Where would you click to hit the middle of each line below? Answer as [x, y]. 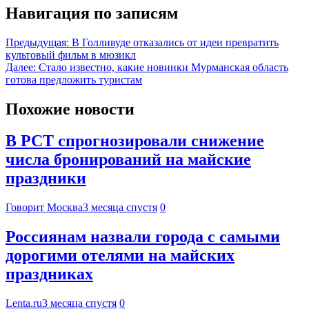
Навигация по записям [92, 13]
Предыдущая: [37, 42]
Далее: [21, 67]
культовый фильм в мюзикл [71, 54]
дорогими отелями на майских [120, 256]
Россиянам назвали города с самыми [143, 237]
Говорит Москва [44, 208]
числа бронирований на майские [128, 160]
